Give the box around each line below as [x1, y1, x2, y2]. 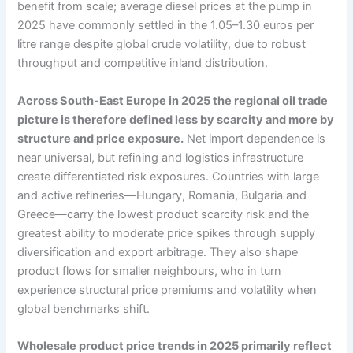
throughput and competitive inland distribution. [17, 56, 269, 71]
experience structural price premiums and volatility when [17, 282, 318, 297]
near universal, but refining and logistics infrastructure [17, 150, 304, 165]
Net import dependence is [184, 131, 326, 146]
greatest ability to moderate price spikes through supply [17, 225, 316, 240]
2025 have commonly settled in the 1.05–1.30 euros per [17, 18, 314, 33]
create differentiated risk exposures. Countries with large [17, 169, 320, 184]
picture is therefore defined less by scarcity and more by [17, 112, 335, 127]
